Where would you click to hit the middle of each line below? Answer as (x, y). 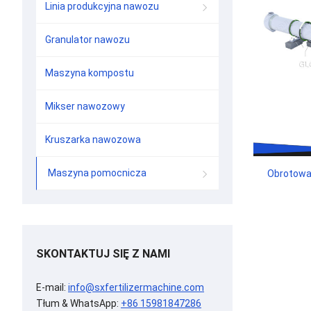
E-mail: (52, 287)
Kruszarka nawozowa (93, 140)
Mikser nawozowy (85, 106)
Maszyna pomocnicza (97, 173)
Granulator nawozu (87, 40)
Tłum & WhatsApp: (78, 303)
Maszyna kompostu (90, 73)
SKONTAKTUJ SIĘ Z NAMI (103, 254)
